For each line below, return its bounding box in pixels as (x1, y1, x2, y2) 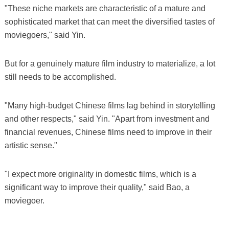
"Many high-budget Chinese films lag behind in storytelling (4, 101, 215, 110)
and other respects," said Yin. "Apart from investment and (4, 114, 210, 123)
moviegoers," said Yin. (4, 30, 85, 39)
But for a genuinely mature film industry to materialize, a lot (4, 59, 215, 68)
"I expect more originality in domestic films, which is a (4, 169, 196, 178)
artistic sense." (4, 141, 57, 150)
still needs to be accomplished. (4, 72, 116, 81)
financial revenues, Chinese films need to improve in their (4, 127, 212, 136)
